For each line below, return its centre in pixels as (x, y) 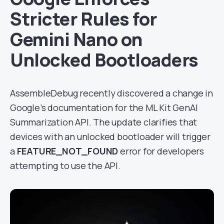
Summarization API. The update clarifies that (104, 122)
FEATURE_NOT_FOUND (66, 151)
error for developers (161, 151)
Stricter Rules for (83, 19)
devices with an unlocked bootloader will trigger (110, 136)
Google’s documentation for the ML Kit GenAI (104, 107)
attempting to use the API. (65, 165)
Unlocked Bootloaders (104, 60)
